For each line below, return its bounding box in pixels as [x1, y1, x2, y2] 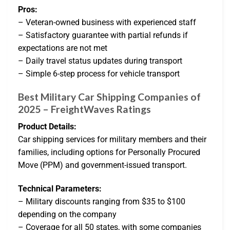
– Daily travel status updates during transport [18, 55, 182, 66]
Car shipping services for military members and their [18, 135, 206, 145]
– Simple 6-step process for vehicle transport [18, 68, 180, 79]
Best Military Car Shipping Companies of [18, 90, 201, 103]
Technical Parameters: [18, 183, 102, 194]
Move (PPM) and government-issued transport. [18, 160, 187, 170]
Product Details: [18, 122, 76, 132]
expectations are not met [18, 43, 107, 53]
